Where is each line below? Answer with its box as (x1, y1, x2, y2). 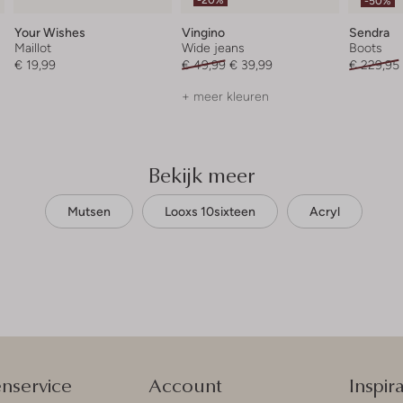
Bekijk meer (148, 158, 255, 190)
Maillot (14, 40, 52, 55)
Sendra (348, 24, 390, 40)
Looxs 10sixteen (165, 203, 255, 219)
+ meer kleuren (182, 88, 270, 103)
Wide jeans (182, 40, 246, 55)
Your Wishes (14, 24, 86, 40)
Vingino (182, 24, 226, 40)
